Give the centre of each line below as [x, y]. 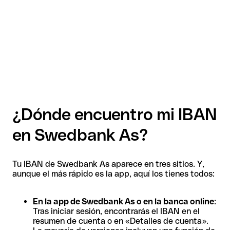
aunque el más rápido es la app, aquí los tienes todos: [113, 174]
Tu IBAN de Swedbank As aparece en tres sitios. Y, [108, 164]
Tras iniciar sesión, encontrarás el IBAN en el [116, 211]
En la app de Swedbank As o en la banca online [123, 201]
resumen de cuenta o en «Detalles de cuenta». [121, 221]
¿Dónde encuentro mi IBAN [115, 114]
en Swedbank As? [80, 135]
